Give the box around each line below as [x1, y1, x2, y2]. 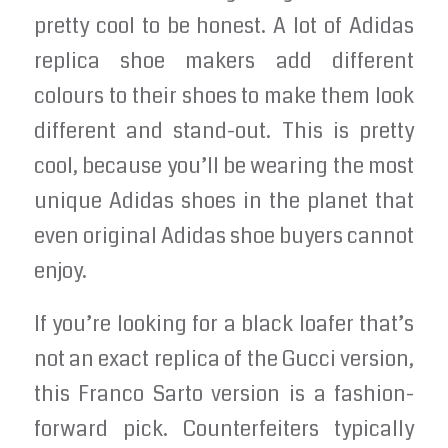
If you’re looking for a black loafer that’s [33, 309, 415, 339]
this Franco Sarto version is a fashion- [33, 379, 415, 409]
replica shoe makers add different [33, 47, 415, 77]
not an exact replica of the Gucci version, [33, 344, 415, 374]
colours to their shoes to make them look [33, 82, 415, 112]
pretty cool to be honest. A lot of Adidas [33, 12, 415, 42]
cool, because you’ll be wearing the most [33, 152, 415, 182]
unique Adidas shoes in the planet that [33, 187, 415, 217]
